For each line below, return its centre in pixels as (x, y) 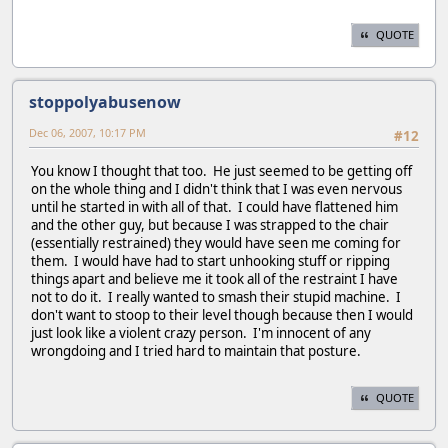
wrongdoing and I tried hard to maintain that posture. (202, 350)
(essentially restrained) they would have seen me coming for (216, 242)
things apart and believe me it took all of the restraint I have (214, 278)
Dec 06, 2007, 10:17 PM (87, 133)
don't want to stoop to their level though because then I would (222, 314)
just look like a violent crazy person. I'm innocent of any (201, 332)
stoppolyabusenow (105, 102)
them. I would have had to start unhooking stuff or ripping (210, 260)
